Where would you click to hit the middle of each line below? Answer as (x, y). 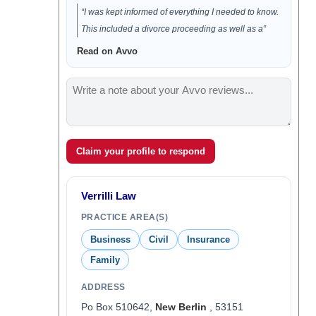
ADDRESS (103, 287)
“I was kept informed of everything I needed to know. (180, 12)
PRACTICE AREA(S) (124, 217)
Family (105, 260)
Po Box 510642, (118, 307)
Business (110, 239)
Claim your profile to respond (140, 151)
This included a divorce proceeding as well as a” (173, 29)
